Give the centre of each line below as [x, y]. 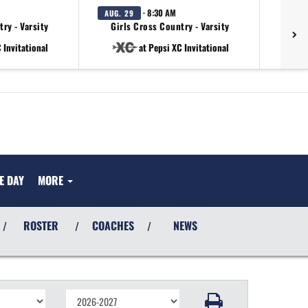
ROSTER [41, 225]
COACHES [113, 225]
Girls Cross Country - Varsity [170, 26]
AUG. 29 [119, 13]
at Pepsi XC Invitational [184, 47]
